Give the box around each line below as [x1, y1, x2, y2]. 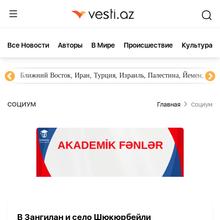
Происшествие [124, 41, 173, 49]
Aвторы [58, 41, 82, 49]
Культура [182, 41, 213, 49]
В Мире [91, 41, 115, 49]
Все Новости [7, 41, 49, 49]
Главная [157, 101, 180, 108]
